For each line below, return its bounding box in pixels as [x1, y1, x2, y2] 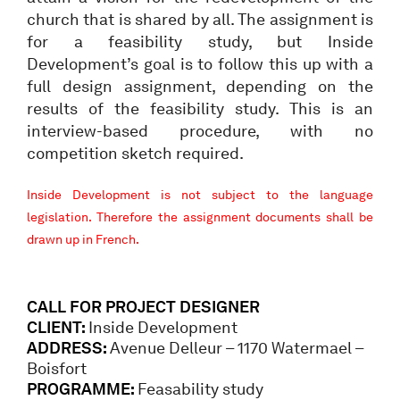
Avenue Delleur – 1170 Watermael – [110, 337, 363, 358]
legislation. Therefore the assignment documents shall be [27, 209, 373, 225]
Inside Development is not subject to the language [27, 187, 373, 203]
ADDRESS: [27, 337, 110, 358]
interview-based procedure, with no [27, 121, 373, 141]
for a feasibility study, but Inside [27, 31, 373, 52]
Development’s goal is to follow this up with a [27, 54, 373, 74]
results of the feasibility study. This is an [27, 98, 373, 119]
